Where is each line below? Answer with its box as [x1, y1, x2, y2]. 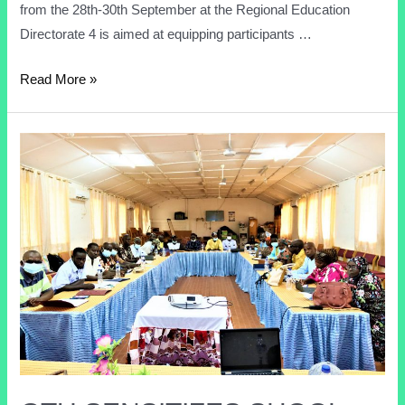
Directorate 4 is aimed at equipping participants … [20, 26, 313, 42]
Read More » [20, 72, 98, 87]
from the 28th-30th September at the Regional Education [20, 2, 351, 17]
